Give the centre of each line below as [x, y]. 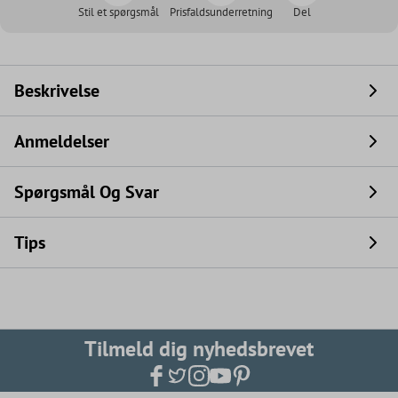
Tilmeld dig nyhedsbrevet [199, 349]
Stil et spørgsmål [118, 12]
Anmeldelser [62, 142]
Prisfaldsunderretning [221, 12]
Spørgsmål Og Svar [87, 192]
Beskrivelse [57, 91]
